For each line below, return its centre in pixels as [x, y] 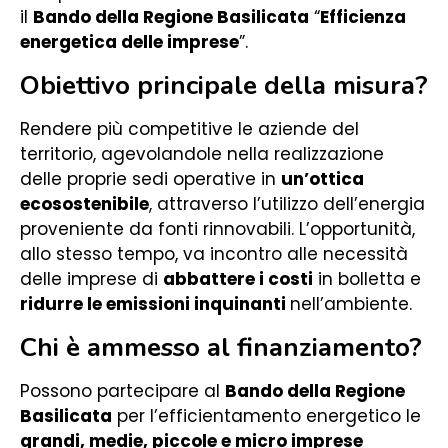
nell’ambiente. [351, 304]
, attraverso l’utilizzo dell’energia [287, 204]
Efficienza [363, 17]
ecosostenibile [84, 204]
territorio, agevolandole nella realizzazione [202, 154]
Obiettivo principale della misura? [224, 85]
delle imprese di [91, 279]
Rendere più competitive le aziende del [189, 129]
